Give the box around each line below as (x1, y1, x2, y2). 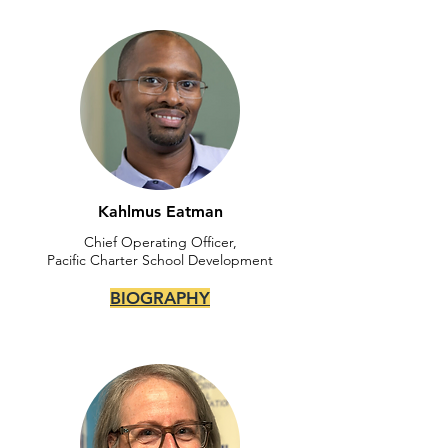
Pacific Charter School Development (47, 251, 273, 269)
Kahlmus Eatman (97, 202, 223, 221)
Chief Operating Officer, (83, 233, 237, 251)
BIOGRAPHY (110, 288, 210, 308)
